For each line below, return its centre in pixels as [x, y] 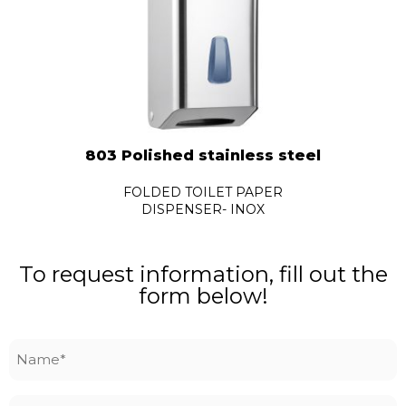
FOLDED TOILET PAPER [203, 192]
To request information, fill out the [203, 274]
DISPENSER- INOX [203, 209]
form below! [203, 295]
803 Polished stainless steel [203, 155]
